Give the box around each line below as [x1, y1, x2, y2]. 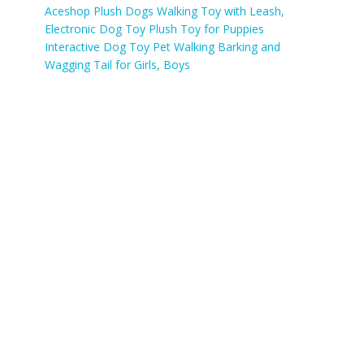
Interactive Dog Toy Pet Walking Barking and [45, 39, 280, 54]
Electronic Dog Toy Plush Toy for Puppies [45, 21, 264, 37]
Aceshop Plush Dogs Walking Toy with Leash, [45, 3, 284, 19]
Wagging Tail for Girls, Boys [45, 57, 190, 72]
